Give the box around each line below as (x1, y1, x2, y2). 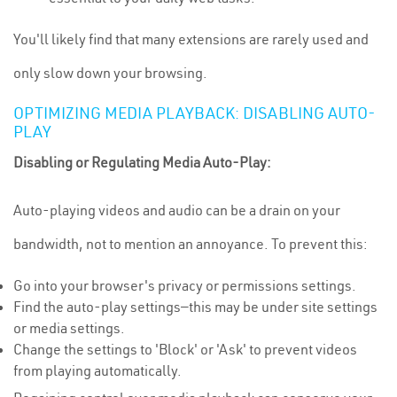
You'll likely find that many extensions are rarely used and (13, 30, 369, 48)
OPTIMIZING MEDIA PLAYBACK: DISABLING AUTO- (13, 103, 376, 123)
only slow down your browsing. (13, 64, 207, 82)
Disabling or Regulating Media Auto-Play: (13, 153, 271, 171)
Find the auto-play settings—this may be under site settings (13, 298, 378, 315)
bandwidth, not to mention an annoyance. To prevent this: (13, 235, 368, 253)
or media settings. (13, 319, 125, 337)
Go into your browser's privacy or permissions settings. (13, 276, 356, 294)
